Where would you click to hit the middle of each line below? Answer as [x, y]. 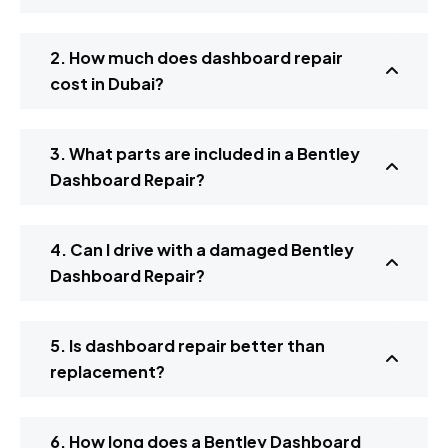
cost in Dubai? [107, 84]
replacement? [107, 372]
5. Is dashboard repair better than [187, 346]
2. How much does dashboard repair [196, 58]
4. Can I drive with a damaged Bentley [202, 250]
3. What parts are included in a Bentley [205, 154]
